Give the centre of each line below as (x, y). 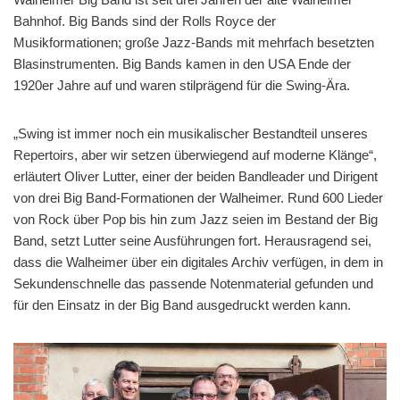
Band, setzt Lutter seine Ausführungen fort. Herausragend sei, (192, 240)
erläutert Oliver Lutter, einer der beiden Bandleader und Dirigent (196, 176)
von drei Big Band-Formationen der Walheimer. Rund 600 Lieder (198, 197)
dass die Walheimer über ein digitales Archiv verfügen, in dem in (198, 262)
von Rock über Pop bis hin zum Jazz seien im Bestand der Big (196, 219)
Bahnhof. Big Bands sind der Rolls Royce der (145, 21)
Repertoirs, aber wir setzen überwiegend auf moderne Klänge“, (195, 154)
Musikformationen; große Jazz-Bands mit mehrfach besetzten (194, 42)
